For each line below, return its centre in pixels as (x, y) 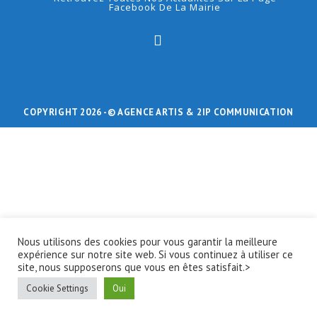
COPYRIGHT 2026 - (66, 112)
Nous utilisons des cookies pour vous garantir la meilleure (148, 242)
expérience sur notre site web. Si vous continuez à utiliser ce (155, 254)
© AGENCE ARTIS (147, 112)
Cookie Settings (57, 288)
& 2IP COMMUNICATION (240, 112)
